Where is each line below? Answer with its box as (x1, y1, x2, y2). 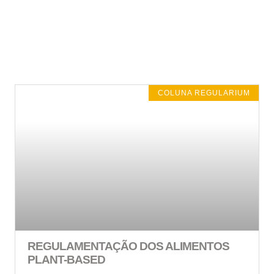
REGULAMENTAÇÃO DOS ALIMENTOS (28, 240, 229, 253)
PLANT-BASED (28, 253, 105, 267)
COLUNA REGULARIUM (157, 88, 250, 97)
